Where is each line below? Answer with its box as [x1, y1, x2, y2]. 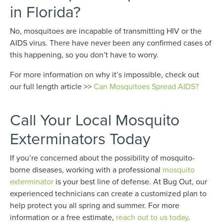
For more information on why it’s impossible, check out [10, 69, 199, 80]
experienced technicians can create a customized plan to [10, 188, 207, 199]
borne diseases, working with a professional [10, 164, 163, 175]
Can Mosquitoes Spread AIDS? [94, 81, 199, 92]
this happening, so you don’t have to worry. [10, 49, 159, 60]
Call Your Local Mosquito [10, 108, 179, 130]
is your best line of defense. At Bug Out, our [54, 176, 207, 187]
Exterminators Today [10, 127, 151, 149]
